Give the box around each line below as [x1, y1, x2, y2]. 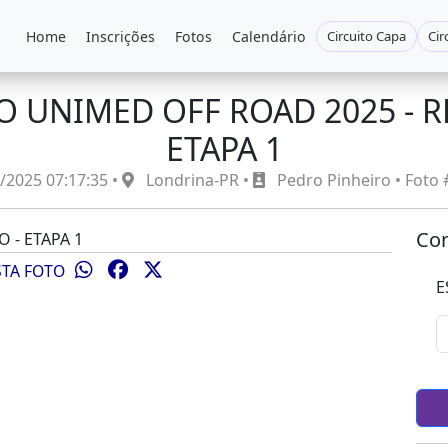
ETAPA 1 [165, 127, 283, 170]
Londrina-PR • [142, 169, 253, 191]
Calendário [232, 26, 306, 46]
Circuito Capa [327, 26, 406, 45]
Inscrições [86, 26, 155, 46]
